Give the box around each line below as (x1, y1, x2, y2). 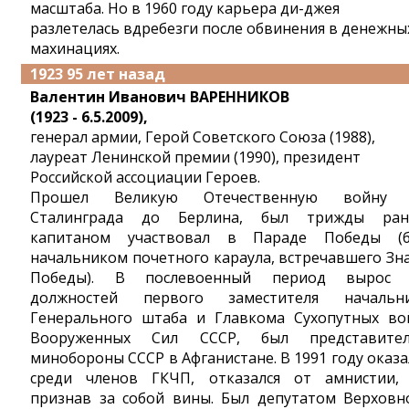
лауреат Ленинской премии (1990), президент (30, 147, 361, 167)
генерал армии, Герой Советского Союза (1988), (30, 127, 375, 147)
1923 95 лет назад (30, 64, 165, 84)
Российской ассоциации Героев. (30, 167, 260, 187)
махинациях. (30, 38, 120, 58)
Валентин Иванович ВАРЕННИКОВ (30, 87, 289, 107)
